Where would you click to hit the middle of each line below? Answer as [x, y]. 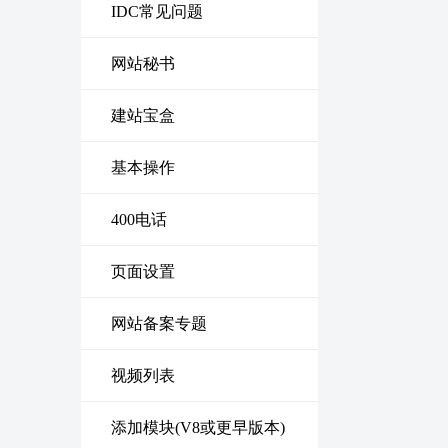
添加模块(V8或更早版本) [198, 427]
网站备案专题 [159, 323]
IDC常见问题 [157, 11]
